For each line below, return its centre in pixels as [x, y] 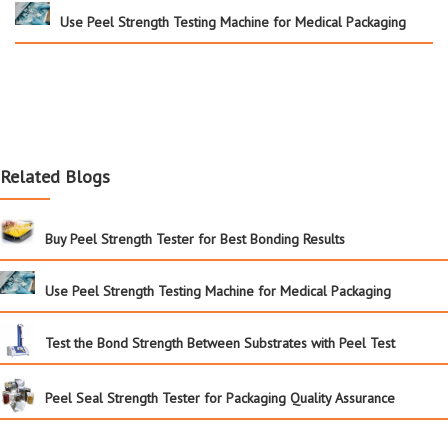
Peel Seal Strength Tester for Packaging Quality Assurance [220, 397]
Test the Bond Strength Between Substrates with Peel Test [220, 342]
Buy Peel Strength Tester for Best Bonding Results [195, 238]
